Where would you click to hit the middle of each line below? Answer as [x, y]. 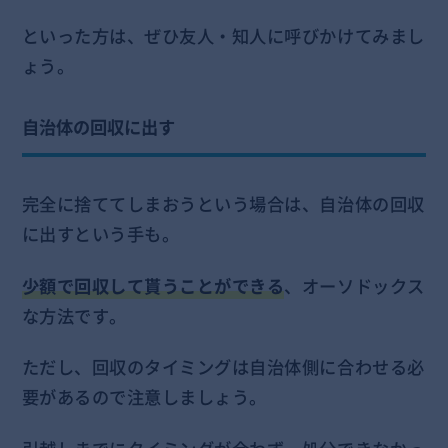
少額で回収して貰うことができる [153, 285]
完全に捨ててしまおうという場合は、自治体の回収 [223, 204]
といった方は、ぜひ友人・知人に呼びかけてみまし [223, 36]
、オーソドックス [354, 285]
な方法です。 [74, 315]
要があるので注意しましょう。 [144, 397]
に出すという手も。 [100, 234]
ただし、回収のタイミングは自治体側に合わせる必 [223, 367]
